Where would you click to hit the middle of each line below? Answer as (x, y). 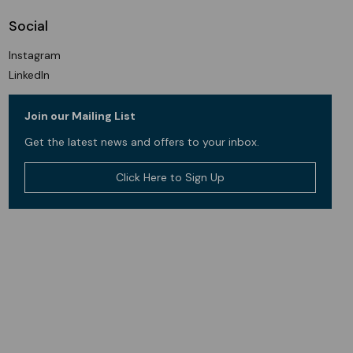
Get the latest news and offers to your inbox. (142, 142)
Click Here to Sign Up (170, 178)
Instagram (35, 55)
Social (28, 26)
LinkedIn (29, 75)
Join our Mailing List (80, 116)
